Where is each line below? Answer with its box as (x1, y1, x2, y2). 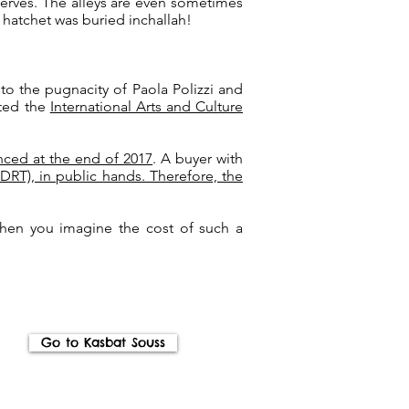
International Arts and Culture (49, 98, 244, 115)
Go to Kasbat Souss (41, 334, 165, 351)
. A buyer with (152, 150, 244, 167)
